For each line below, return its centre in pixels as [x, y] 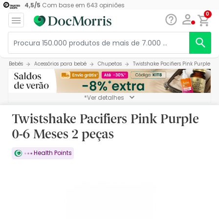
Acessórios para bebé [60, 64]
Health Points [52, 153]
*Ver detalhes [104, 98]
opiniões [111, 5]
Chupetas [110, 64]
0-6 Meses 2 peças [63, 133]
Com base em [63, 5]
